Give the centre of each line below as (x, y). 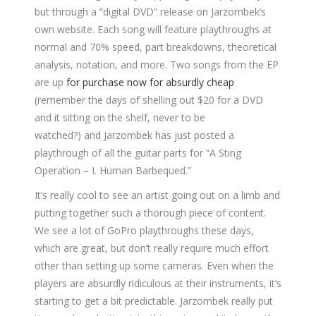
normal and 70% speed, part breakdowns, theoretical (156, 47)
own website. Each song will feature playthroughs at (153, 30)
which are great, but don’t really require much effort (152, 248)
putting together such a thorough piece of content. (150, 213)
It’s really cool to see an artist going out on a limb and (157, 195)
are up (50, 83)
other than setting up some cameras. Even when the (154, 266)
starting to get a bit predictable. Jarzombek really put (154, 301)
